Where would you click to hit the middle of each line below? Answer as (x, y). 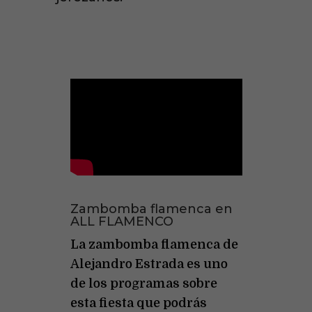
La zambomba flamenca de (154, 245)
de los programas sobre (143, 284)
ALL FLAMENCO (122, 222)
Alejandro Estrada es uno (149, 264)
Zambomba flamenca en (151, 209)
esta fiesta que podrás (138, 303)
